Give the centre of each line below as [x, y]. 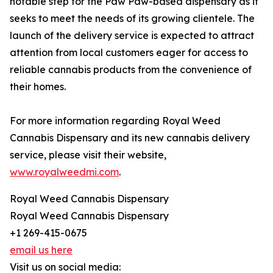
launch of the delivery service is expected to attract [132, 36]
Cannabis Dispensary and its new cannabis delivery [130, 138]
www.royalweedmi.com [64, 172]
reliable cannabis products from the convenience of [131, 70]
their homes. [38, 87]
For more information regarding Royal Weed [115, 121]
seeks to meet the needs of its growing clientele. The [132, 19]
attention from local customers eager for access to [129, 53]
